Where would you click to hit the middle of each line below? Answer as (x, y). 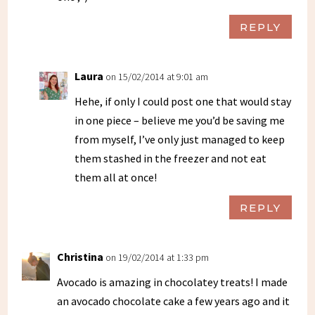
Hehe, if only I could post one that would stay (183, 102)
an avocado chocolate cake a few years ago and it (174, 301)
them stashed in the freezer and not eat (171, 159)
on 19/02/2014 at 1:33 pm (157, 258)
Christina (81, 257)
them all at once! (116, 178)
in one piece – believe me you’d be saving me (180, 121)
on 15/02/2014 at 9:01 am (157, 77)
